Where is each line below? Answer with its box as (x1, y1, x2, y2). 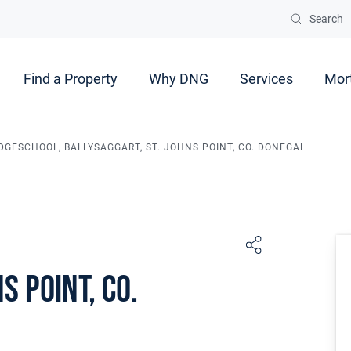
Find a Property (24, 71, 118, 88)
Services (240, 71, 293, 88)
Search (309, 13, 343, 25)
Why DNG (149, 71, 208, 88)
